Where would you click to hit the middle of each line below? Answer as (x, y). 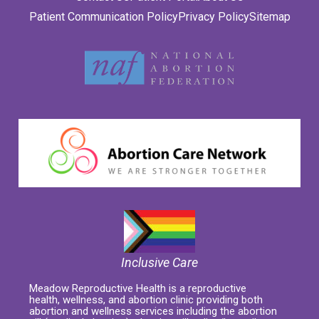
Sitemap (270, 16)
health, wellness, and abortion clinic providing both (146, 300)
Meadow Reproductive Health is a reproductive (138, 289)
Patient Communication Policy (103, 16)
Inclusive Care (159, 263)
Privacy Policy (213, 16)
